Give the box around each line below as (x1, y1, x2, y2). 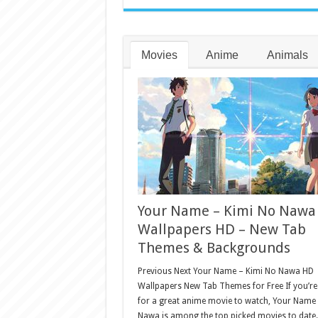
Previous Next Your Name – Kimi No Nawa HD (137, 265, 314, 276)
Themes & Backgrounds (137, 238, 290, 256)
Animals (266, 48, 308, 61)
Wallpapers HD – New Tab (137, 220, 306, 238)
